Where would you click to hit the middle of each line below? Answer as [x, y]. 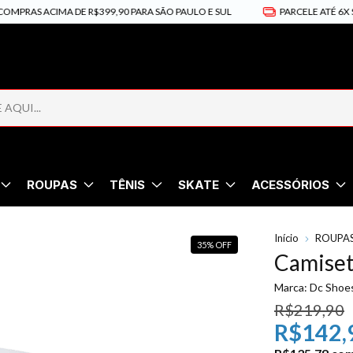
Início [286, 238]
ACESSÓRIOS [290, 184]
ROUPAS [52, 184]
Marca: [291, 287]
